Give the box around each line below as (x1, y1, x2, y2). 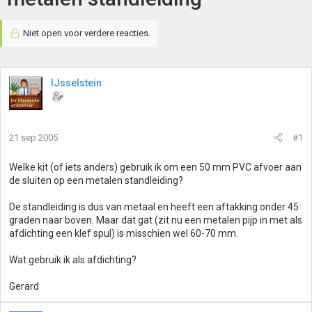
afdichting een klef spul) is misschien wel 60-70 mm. (9, 228, 238, 239)
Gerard (9, 281, 39, 292)
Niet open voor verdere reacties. (20, 28, 150, 38)
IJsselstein (51, 77, 102, 88)
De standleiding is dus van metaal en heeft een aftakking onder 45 (9, 201, 299, 212)
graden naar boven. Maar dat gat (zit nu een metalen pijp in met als (9, 214, 302, 226)
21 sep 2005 (9, 132, 58, 143)
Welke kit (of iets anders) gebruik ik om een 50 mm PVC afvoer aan (9, 162, 302, 173)
